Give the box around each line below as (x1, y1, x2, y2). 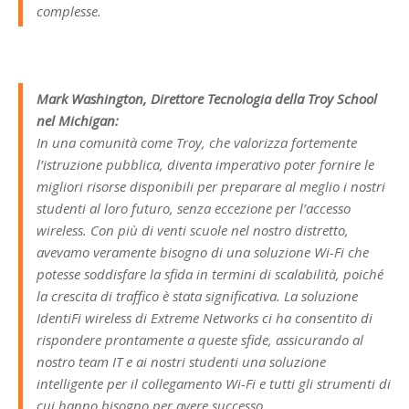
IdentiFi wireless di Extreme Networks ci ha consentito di (37, 308, 372, 327)
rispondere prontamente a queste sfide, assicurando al (37, 330, 363, 349)
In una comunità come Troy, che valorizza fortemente (37, 132, 357, 152)
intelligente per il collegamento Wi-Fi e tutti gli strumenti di (37, 373, 391, 393)
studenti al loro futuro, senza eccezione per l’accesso (37, 198, 351, 217)
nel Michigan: (37, 110, 119, 130)
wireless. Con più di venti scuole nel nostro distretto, (37, 220, 349, 239)
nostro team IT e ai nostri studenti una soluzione (37, 351, 326, 371)
